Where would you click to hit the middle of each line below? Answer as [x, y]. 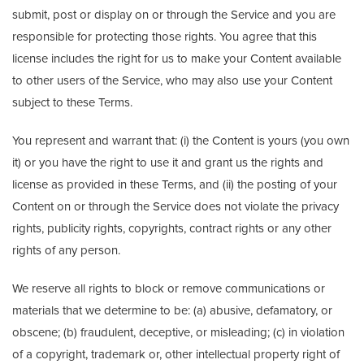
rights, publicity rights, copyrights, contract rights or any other [172, 228]
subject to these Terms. [72, 102]
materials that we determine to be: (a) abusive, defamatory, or [172, 310]
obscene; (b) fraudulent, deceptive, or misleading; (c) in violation [178, 332]
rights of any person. [66, 250]
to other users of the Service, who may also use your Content [172, 80]
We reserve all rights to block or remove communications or [169, 288]
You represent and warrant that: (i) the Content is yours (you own [181, 141]
